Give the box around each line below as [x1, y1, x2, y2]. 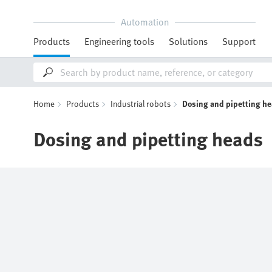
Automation [120, 15, 169, 29]
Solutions [169, 34, 208, 49]
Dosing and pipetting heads [33, 124, 263, 153]
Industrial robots [110, 97, 171, 110]
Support [222, 34, 256, 49]
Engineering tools [84, 34, 154, 49]
